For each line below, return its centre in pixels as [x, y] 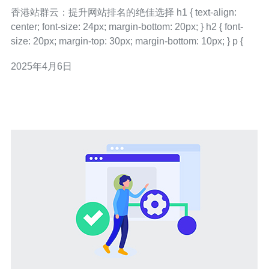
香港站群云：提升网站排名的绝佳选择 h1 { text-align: [94, 12]
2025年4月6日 [41, 66]
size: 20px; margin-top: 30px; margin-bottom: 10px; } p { [238, 41]
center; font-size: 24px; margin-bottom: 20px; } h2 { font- [26, 27]
